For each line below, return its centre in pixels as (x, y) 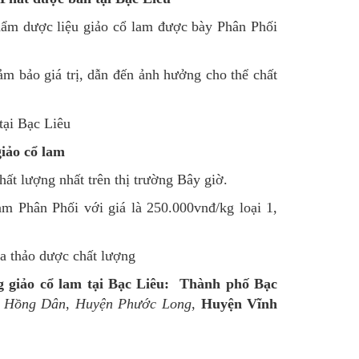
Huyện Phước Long (133, 304)
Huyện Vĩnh (239, 304)
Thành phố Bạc (229, 284)
